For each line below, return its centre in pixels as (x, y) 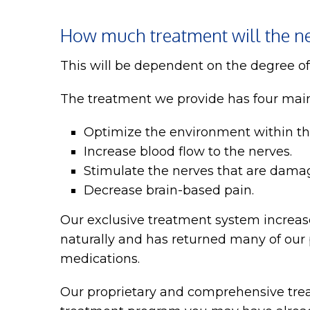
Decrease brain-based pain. (169, 190)
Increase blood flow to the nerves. (188, 151)
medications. (100, 258)
